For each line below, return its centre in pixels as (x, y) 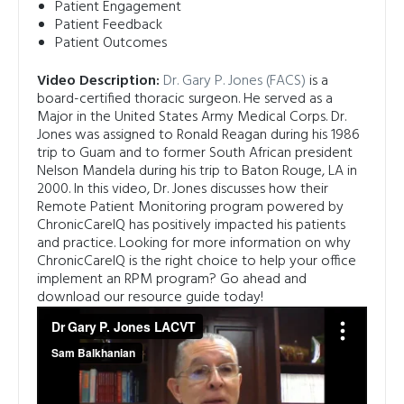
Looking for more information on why (235, 244)
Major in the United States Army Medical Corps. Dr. (192, 118)
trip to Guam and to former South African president (195, 154)
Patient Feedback (109, 25)
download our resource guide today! (150, 298)
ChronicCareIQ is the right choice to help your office (197, 262)
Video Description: (98, 82)
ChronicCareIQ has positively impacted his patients (191, 226)
